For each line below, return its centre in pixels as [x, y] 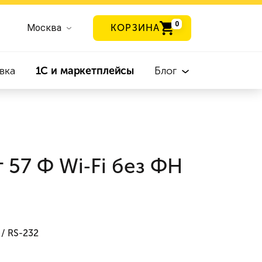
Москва [44, 28]
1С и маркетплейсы [85, 71]
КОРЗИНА [135, 28]
